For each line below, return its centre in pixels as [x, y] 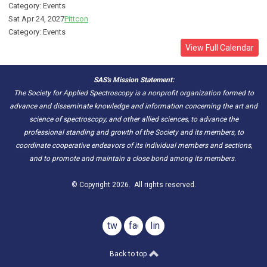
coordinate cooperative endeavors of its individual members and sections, [133, 146]
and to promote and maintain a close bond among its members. [133, 159]
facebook [148, 226]
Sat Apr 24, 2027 [36, 19]
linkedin [166, 226]
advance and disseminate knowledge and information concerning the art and [133, 106]
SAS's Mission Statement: [133, 80]
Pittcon [76, 19]
